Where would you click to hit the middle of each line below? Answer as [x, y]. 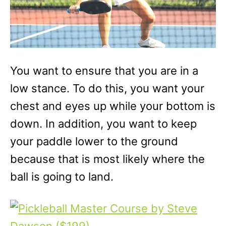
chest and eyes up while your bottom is [113, 106]
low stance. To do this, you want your [107, 88]
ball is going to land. [62, 177]
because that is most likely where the [107, 159]
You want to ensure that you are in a [104, 71]
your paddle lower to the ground [94, 141]
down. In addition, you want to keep [103, 124]
